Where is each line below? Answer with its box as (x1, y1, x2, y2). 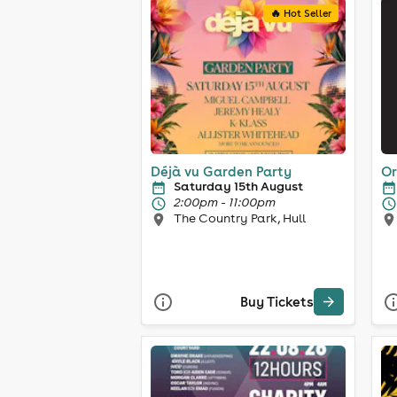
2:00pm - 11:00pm (174, 193, 276, 210)
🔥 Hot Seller (270, 7, 331, 19)
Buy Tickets (240, 293, 314, 311)
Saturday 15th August (174, 177, 303, 194)
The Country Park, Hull (174, 209, 306, 226)
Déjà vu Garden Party (151, 162, 292, 180)
